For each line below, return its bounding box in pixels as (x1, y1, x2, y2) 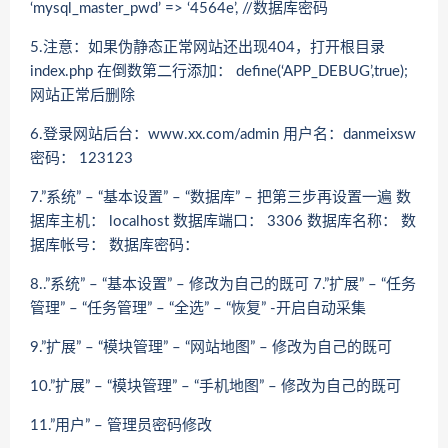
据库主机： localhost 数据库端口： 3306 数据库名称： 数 (30, 214, 416, 229)
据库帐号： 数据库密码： (30, 238, 199, 253)
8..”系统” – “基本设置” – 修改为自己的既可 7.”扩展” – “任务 (30, 277, 416, 292)
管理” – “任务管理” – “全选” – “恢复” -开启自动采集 (30, 301, 366, 316)
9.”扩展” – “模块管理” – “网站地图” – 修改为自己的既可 (30, 340, 392, 355)
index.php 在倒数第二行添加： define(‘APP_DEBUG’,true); (30, 64, 408, 79)
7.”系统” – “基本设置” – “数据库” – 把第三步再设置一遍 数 (30, 190, 411, 205)
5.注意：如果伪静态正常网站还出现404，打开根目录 (30, 40, 385, 55)
